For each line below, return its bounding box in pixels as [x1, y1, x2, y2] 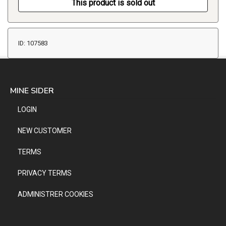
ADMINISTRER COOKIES [18, 190, 93, 199]
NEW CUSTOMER [18, 127, 72, 135]
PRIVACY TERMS [18, 169, 72, 178]
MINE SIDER [10, 85, 54, 97]
